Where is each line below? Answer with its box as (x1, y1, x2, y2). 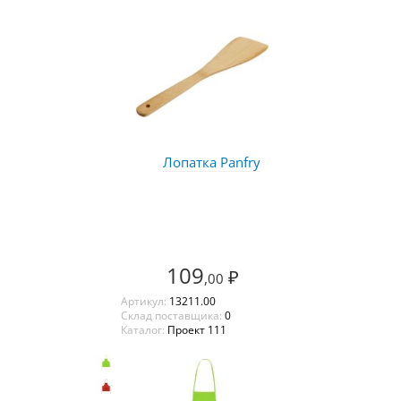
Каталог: (120, 321, 167, 337)
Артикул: (120, 293, 169, 309)
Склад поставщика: (120, 307, 225, 323)
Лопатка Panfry (163, 152, 260, 171)
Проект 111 (166, 321, 226, 337)
